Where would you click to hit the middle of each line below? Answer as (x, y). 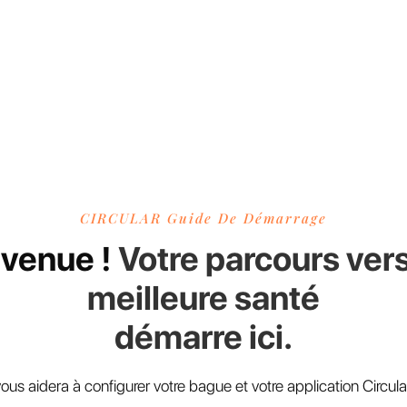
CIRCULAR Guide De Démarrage (203, 218)
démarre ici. (203, 338)
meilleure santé (203, 298)
